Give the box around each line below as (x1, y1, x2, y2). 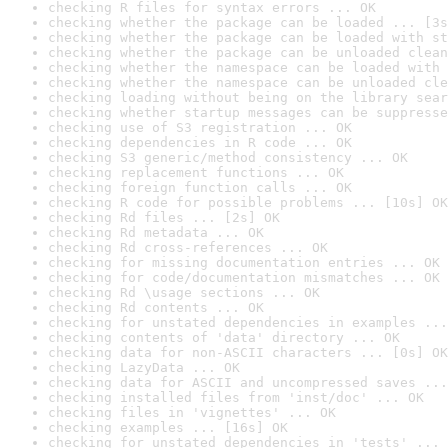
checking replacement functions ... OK (48, 165, 344, 180)
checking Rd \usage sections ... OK (48, 285, 320, 300)
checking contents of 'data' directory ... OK (48, 330, 400, 345)
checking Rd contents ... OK (48, 300, 264, 315)
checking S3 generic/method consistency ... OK (48, 150, 408, 165)
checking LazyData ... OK (48, 360, 240, 375)
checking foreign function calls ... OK (48, 180, 352, 195)
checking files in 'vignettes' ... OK (48, 405, 336, 420)
